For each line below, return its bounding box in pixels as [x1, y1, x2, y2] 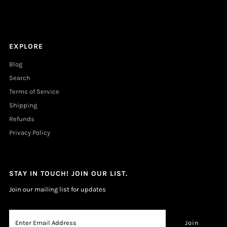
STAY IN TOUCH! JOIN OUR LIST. [9, 169, 128, 178]
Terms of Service [9, 88, 59, 96]
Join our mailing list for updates [9, 185, 106, 194]
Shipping [9, 101, 37, 109]
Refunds [9, 115, 34, 123]
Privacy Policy [9, 129, 50, 137]
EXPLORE [9, 42, 43, 51]
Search [9, 74, 30, 82]
